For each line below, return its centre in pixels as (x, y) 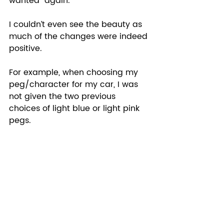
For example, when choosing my (75, 72)
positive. (28, 48)
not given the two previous (63, 96)
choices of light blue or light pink (75, 108)
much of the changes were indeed (79, 36)
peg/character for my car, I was (75, 84)
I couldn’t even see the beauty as (77, 24)
